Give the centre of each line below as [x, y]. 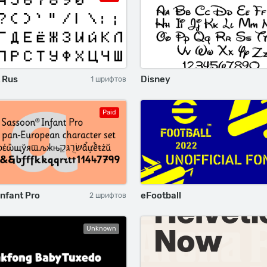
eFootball [161, 195]
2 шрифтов [108, 195]
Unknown [101, 229]
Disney [156, 79]
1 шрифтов [108, 79]
